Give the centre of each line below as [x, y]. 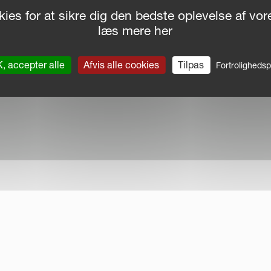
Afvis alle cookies [122, 65]
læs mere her [135, 31]
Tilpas [191, 65]
